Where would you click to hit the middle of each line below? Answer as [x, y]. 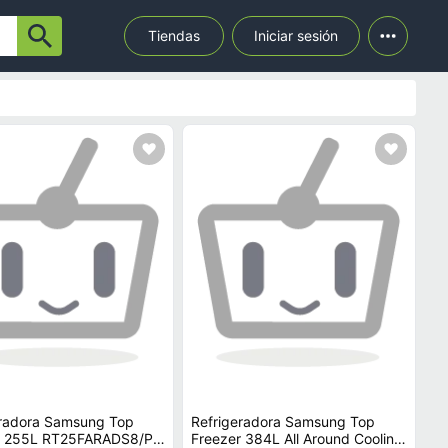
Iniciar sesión [296, 35]
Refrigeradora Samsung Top [283, 421]
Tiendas [174, 35]
